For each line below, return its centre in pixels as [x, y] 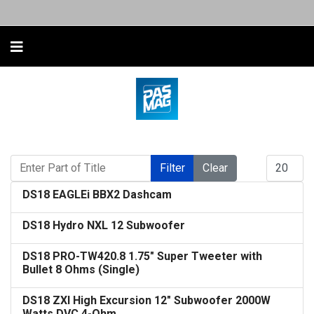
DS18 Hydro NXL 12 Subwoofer [104, 225]
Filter [172, 168]
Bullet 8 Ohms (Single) [81, 269]
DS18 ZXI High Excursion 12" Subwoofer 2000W [146, 300]
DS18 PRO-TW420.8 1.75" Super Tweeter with [142, 256]
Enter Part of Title [49, 161]
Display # [286, 161]
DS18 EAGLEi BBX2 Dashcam [97, 194]
